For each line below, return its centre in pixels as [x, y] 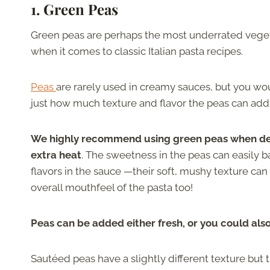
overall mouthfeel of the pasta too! [112, 188]
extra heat [56, 155]
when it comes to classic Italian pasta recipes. [138, 52]
